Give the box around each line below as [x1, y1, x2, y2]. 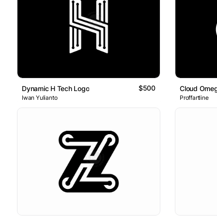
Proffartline [180, 94, 209, 102]
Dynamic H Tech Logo [22, 84, 90, 93]
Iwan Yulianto [22, 94, 58, 102]
